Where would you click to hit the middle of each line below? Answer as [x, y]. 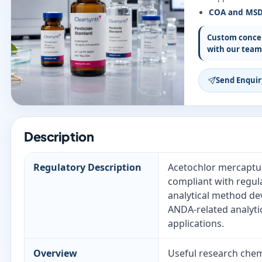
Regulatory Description [87, 167]
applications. [196, 223]
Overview [55, 253]
